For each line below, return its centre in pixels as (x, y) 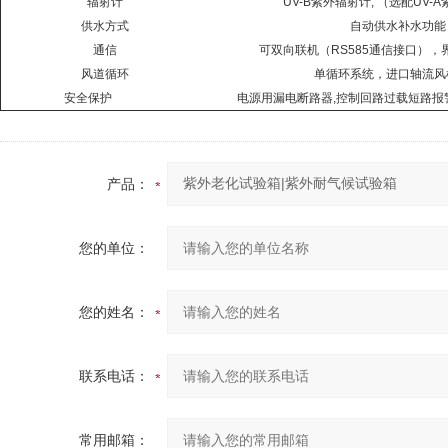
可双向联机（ (294, 50)
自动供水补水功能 (397, 26)
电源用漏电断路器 (285, 98)
